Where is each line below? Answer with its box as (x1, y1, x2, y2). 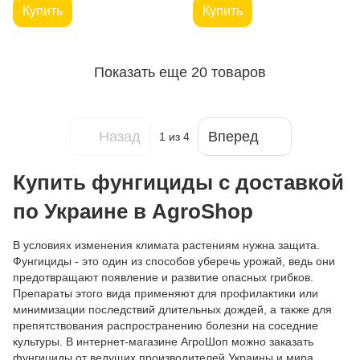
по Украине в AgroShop (13, 200, 253, 223)
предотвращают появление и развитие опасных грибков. (13, 271, 313, 284)
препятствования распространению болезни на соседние (13, 319, 318, 332)
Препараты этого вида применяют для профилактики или (13, 287, 318, 300)
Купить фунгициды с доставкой (13, 171, 344, 194)
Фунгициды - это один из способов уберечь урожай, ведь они (13, 255, 335, 268)
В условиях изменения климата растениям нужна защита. (13, 239, 320, 252)
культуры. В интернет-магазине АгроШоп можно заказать (13, 335, 313, 348)
